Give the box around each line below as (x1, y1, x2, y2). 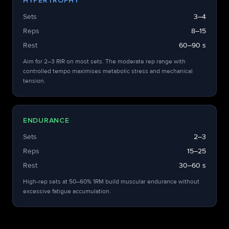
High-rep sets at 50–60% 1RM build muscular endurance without (23, 178, 199, 186)
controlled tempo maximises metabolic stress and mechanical (23, 67, 193, 75)
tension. (23, 77, 45, 85)
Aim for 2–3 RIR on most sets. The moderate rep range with (23, 58, 186, 65)
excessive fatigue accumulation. (23, 188, 111, 195)
